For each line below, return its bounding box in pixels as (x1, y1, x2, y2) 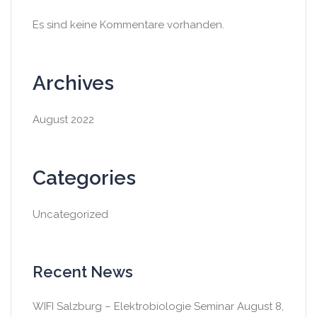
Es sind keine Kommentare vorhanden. (33, 18, 224, 31)
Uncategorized (33, 208, 108, 221)
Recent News (33, 263, 133, 281)
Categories (33, 166, 136, 190)
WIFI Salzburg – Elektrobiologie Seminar (33, 300, 234, 313)
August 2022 (33, 113, 94, 126)
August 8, (237, 300, 284, 313)
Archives (33, 71, 114, 95)
